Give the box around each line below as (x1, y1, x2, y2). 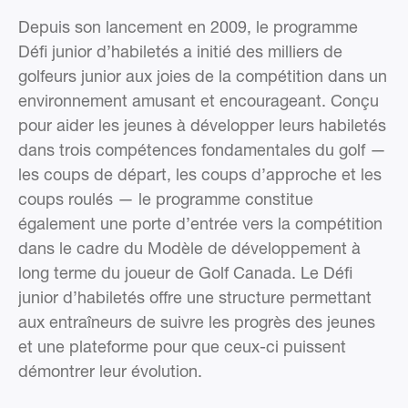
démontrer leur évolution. (18, 360, 202, 381)
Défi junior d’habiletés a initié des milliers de (18, 40, 342, 61)
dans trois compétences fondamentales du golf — (18, 138, 386, 159)
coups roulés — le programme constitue (18, 188, 313, 209)
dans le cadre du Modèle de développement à (18, 237, 361, 258)
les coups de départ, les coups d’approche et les (18, 163, 382, 184)
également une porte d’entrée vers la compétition (18, 212, 382, 233)
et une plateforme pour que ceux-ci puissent (18, 335, 346, 356)
